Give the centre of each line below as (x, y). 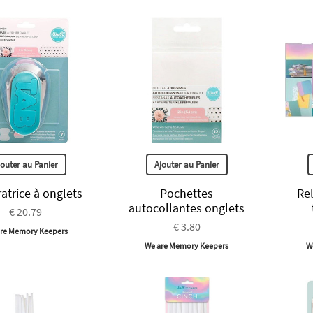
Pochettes (187, 194)
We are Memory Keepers (187, 246)
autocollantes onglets (187, 208)
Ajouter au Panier (187, 165)
